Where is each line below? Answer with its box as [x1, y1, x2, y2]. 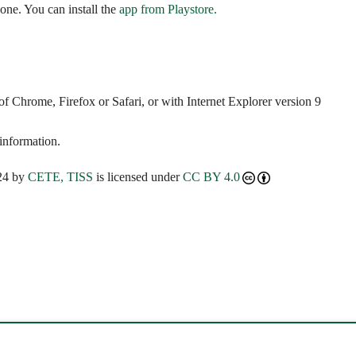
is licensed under [93, 169, 183, 184]
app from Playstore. [119, 2, 217, 16]
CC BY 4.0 [183, 169, 240, 184]
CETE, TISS [28, 169, 93, 184]
